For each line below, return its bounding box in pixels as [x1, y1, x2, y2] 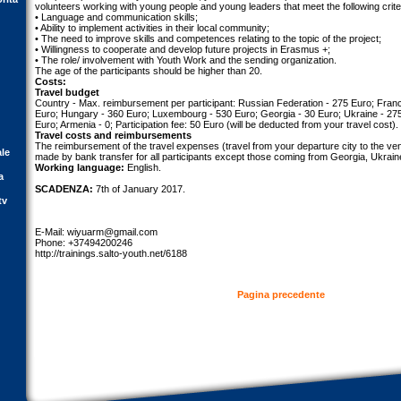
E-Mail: [35, 226, 67, 237]
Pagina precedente [237, 289, 325, 300]
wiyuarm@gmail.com [67, 226, 158, 237]
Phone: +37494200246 [35, 237, 132, 248]
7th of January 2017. [93, 183, 185, 194]
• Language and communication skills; [35, 12, 198, 22]
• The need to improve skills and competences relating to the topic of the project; [35, 33, 381, 44]
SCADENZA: [35, 183, 93, 194]
